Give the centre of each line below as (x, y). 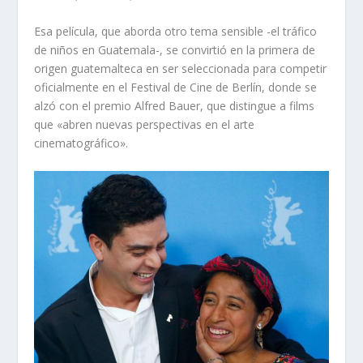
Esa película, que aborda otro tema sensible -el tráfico (176, 32)
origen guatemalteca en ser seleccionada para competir (181, 69)
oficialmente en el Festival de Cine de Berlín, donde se (176, 88)
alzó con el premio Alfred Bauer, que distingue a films (175, 106)
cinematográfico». (81, 143)
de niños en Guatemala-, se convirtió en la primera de (175, 50)
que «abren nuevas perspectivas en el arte (145, 125)
